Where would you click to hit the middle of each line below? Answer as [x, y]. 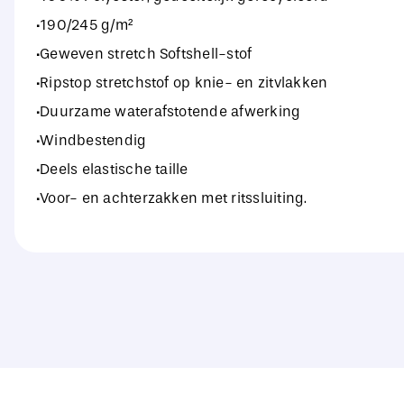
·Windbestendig [91, 140]
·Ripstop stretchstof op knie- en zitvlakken [182, 82]
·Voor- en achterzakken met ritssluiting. [171, 197]
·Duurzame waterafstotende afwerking [168, 111]
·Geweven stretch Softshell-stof [144, 53]
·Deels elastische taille [112, 169]
